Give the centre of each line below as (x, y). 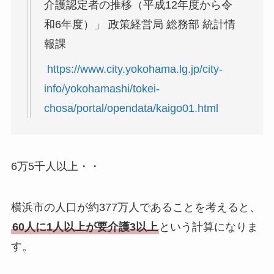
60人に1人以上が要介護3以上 (85, 227)
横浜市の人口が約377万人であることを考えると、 (135, 208)
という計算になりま (208, 227)
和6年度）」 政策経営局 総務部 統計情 (139, 24)
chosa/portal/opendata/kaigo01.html (131, 108)
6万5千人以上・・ (55, 166)
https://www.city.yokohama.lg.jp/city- (135, 69)
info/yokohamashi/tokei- (102, 88)
